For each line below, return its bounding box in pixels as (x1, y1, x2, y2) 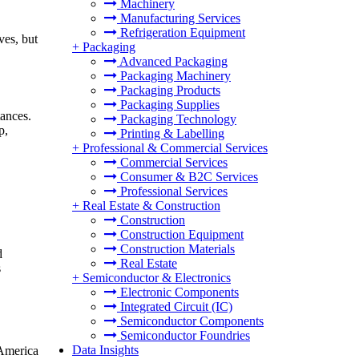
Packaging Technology (117, 112, 236, 126)
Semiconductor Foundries (117, 329, 250, 342)
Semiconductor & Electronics (83, 271, 231, 284)
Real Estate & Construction (83, 199, 220, 212)
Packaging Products (117, 83, 220, 97)
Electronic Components (117, 285, 239, 299)
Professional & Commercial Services (83, 141, 268, 155)
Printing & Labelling (117, 127, 224, 140)
